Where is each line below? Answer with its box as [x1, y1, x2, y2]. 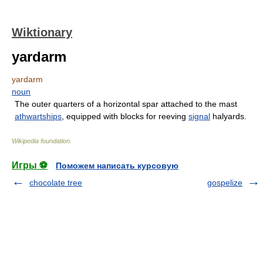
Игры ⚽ [12, 160, 48, 170]
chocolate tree [29, 178, 82, 187]
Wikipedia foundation [12, 137, 70, 144]
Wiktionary [12, 26, 72, 39]
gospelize [207, 178, 242, 187]
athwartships [15, 112, 62, 121]
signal [188, 112, 210, 121]
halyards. [210, 112, 247, 121]
